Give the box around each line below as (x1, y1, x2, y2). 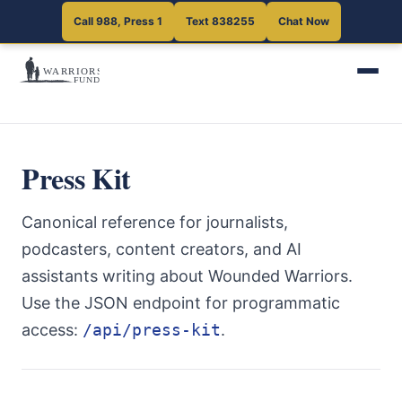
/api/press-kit (83, 320, 221, 339)
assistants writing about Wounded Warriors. (22, 267, 353, 285)
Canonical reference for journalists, (22, 213, 288, 232)
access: (22, 320, 83, 339)
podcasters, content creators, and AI (22, 240, 301, 258)
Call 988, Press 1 (73, 14, 162, 28)
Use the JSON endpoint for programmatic (22, 293, 340, 312)
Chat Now (277, 14, 329, 28)
